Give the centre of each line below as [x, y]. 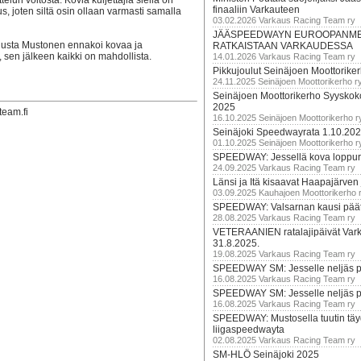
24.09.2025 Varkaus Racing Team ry [284, 168]
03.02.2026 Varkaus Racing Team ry [284, 20]
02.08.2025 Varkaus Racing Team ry [284, 340]
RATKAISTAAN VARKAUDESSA [283, 46]
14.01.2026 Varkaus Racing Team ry [284, 56]
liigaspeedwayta [249, 330]
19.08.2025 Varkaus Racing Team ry [284, 254]
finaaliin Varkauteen [256, 10]
